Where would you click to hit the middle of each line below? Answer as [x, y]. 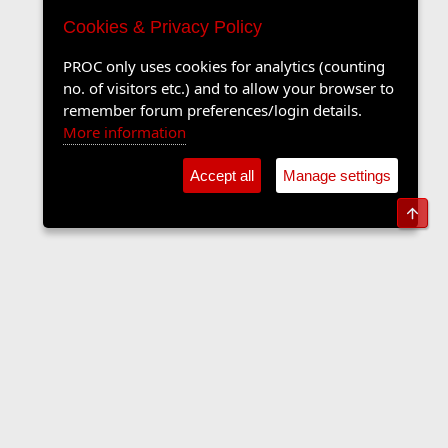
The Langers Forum [83, 422]
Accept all [222, 175]
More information [124, 132]
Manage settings [337, 175]
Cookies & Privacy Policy [162, 27]
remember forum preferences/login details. [212, 110]
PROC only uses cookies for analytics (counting [224, 66]
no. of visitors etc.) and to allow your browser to [228, 88]
